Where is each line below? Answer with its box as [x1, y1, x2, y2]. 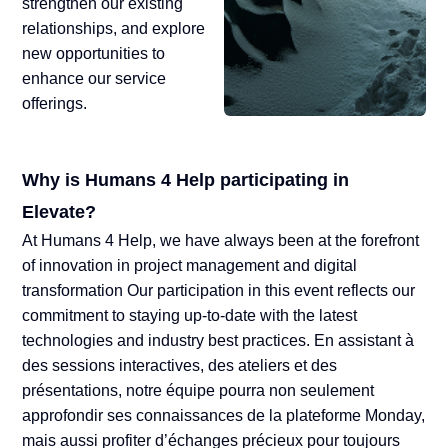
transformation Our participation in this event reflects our [22, 282, 416, 300]
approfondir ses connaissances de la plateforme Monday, [22, 407, 426, 425]
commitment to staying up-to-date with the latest [22, 307, 358, 325]
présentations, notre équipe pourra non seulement [22, 382, 375, 400]
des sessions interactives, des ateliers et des [22, 357, 338, 375]
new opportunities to [22, 45, 166, 63]
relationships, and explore [22, 20, 206, 38]
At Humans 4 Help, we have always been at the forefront [22, 232, 420, 250]
